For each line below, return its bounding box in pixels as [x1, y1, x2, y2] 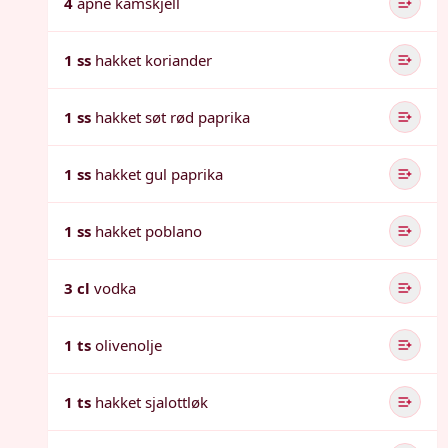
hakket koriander [95, 50, 212, 70]
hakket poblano [95, 221, 202, 241]
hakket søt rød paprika [95, 107, 250, 127]
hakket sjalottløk [95, 392, 208, 412]
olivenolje [95, 335, 162, 355]
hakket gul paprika [95, 164, 223, 184]
